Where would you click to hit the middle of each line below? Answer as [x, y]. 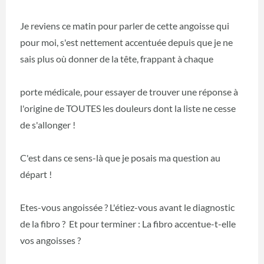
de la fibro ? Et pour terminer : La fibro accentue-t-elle [128, 223]
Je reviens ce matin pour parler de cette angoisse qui [125, 25]
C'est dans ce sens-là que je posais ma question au [120, 157]
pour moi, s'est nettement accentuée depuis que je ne [126, 42]
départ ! [36, 174]
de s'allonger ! [48, 124]
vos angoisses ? [50, 240]
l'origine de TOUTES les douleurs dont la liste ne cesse [128, 108]
